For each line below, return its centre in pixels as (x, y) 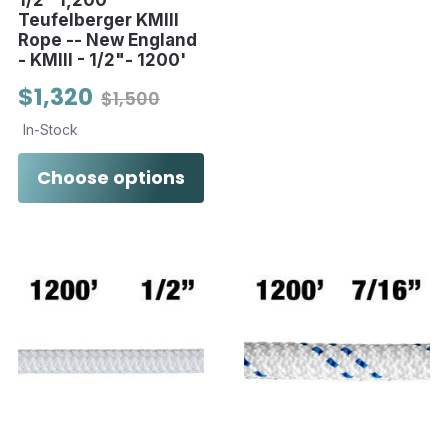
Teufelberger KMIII (98, 19)
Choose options (111, 177)
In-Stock (50, 129)
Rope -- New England (107, 39)
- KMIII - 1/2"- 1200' (102, 59)
